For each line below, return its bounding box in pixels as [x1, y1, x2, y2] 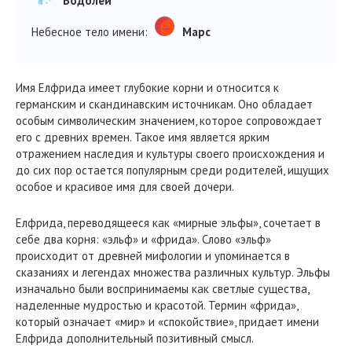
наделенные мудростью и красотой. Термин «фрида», [16, 298, 298, 313]
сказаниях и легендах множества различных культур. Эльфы [16, 265, 330, 280]
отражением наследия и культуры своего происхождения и [16, 146, 324, 161]
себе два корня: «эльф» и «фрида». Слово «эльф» [16, 232, 271, 247]
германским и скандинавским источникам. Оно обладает [16, 97, 313, 112]
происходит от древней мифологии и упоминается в [16, 248, 290, 263]
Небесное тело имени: [31, 24, 151, 39]
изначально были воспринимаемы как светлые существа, [16, 281, 309, 296]
